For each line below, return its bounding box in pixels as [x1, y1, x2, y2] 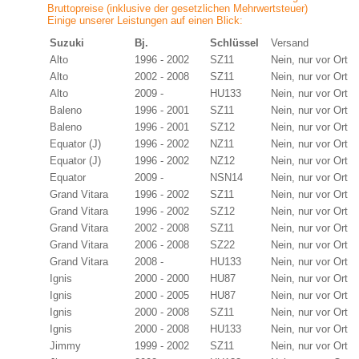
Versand [271, 37, 309, 49]
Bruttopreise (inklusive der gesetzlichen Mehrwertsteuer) [47, 2, 308, 14]
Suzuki [50, 37, 97, 49]
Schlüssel [210, 37, 259, 49]
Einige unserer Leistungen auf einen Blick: [47, 14, 243, 26]
